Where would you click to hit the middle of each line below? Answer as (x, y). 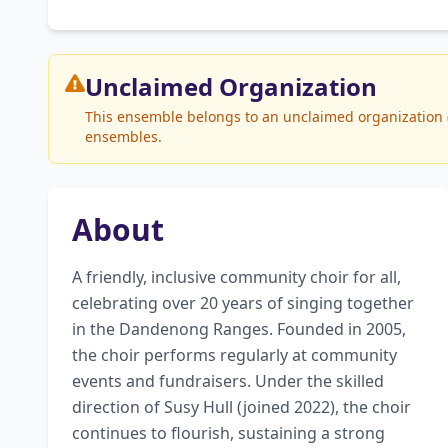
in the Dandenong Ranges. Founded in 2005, (239, 329)
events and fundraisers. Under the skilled (228, 381)
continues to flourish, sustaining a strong (228, 433)
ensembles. (123, 136)
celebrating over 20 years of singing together (243, 303)
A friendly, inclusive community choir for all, (236, 277)
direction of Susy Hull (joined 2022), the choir (241, 407)
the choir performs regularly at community (234, 355)
